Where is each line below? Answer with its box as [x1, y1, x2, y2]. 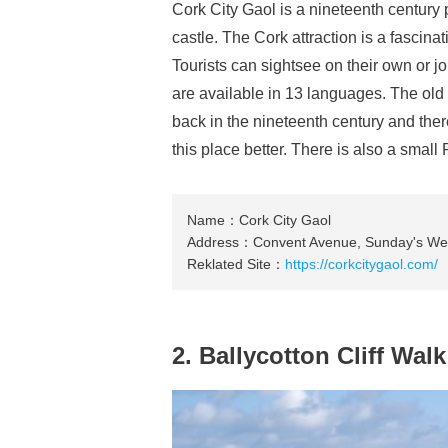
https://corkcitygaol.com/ [285, 256, 438, 272]
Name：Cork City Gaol [187, 212, 331, 228]
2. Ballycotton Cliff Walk [172, 342, 446, 369]
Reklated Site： [187, 256, 285, 272]
